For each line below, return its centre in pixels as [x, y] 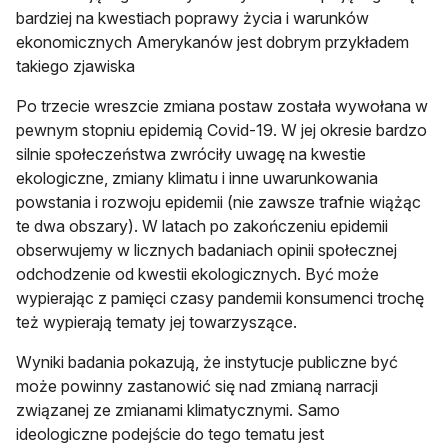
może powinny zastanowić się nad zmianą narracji [197, 385]
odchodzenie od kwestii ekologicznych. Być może [197, 273]
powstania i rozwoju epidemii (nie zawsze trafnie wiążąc [218, 201]
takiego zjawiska [75, 65]
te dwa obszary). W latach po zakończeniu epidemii [202, 225]
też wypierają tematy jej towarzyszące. [156, 321]
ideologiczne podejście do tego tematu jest [170, 433]
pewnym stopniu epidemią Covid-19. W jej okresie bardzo [221, 129]
